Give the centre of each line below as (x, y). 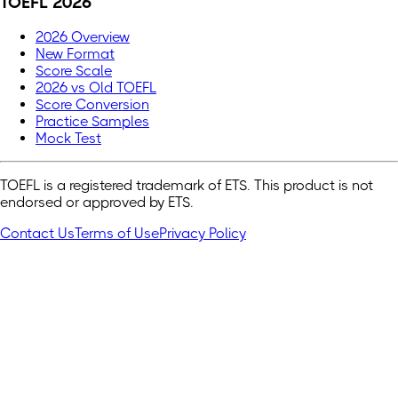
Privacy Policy (203, 234)
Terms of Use (117, 234)
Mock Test (68, 139)
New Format (75, 54)
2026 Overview (83, 37)
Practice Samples (92, 122)
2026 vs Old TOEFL (96, 88)
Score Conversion (92, 105)
